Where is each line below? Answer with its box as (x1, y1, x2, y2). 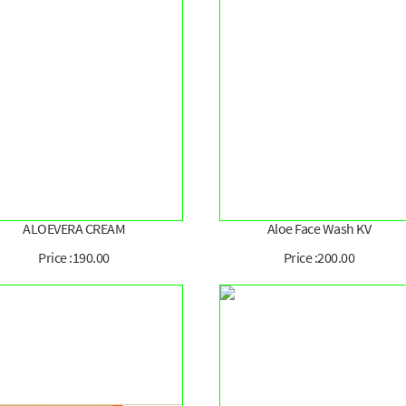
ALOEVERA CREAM (23, 219, 126, 238)
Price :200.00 (283, 248, 355, 267)
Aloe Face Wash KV (266, 219, 372, 238)
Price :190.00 (38, 248, 110, 267)
